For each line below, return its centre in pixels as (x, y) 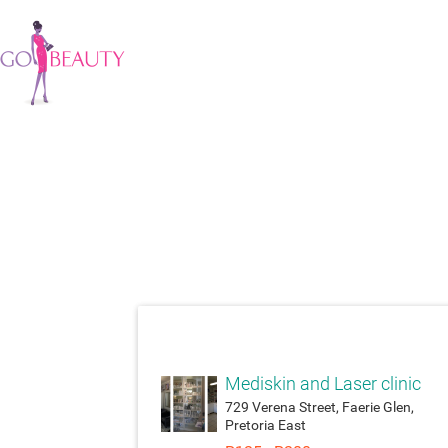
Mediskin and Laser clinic (322, 384)
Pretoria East (265, 425)
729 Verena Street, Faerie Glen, (319, 407)
